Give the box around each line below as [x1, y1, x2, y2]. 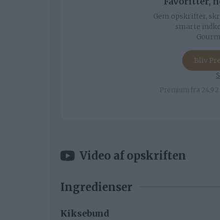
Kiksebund [60, 207, 110, 219]
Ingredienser [60, 180, 133, 194]
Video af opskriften [79, 148, 186, 163]
